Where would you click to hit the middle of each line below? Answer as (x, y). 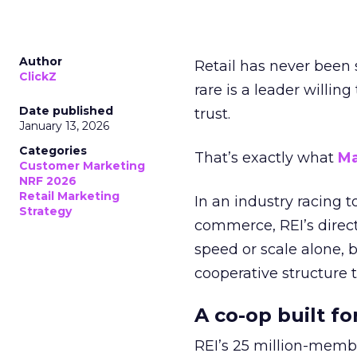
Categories (53, 151)
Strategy (45, 211)
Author (41, 61)
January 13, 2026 (64, 126)
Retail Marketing (69, 196)
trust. (212, 114)
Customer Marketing (82, 166)
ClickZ (38, 76)
